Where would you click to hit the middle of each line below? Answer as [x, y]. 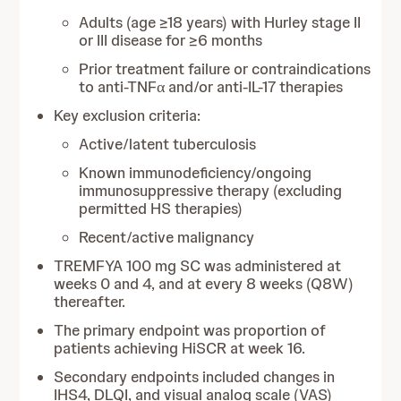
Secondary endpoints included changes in [195, 377]
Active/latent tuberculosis [168, 144]
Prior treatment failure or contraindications [225, 69]
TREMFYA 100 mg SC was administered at [198, 266]
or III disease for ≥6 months [171, 40]
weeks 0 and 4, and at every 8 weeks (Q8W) [204, 284]
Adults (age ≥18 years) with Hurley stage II [220, 22]
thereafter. [90, 302]
